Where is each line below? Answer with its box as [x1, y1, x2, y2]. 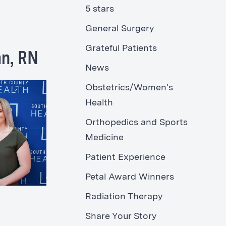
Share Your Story [85, 212, 156, 221]
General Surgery [85, 24, 154, 34]
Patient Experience [85, 153, 165, 162]
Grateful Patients [85, 44, 157, 53]
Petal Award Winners [85, 173, 174, 182]
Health [85, 98, 113, 108]
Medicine [85, 133, 124, 143]
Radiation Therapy [85, 192, 162, 202]
